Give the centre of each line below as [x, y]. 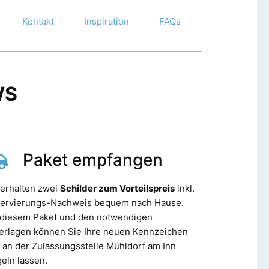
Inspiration [106, 21]
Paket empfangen [92, 159]
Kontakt [38, 21]
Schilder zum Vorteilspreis [117, 188]
